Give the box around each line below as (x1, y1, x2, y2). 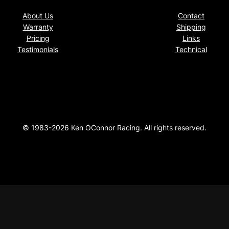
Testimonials (17, 45, 58, 54)
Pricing (26, 34, 50, 43)
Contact (178, 11, 204, 20)
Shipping (176, 22, 206, 32)
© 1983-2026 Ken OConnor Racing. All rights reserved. (22, 123, 207, 132)
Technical (175, 45, 207, 54)
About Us (22, 11, 53, 20)
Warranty (22, 22, 53, 32)
